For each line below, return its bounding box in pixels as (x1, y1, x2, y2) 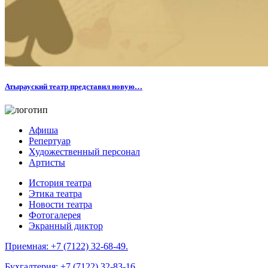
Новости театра (29, 199, 92, 209)
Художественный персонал (29, 146, 140, 157)
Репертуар (29, 135, 71, 146)
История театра (29, 177, 92, 188)
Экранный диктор (29, 220, 103, 231)
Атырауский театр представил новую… (5, 81, 142, 91)
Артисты (29, 157, 65, 167)
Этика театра (29, 188, 82, 199)
